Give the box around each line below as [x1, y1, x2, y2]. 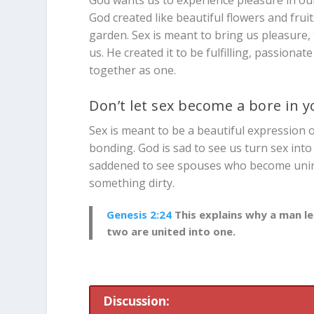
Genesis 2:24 [107, 207, 172, 222]
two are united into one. [107, 224, 236, 239]
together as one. [89, 62, 177, 78]
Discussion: [102, 292, 170, 310]
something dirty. [89, 175, 175, 191]
